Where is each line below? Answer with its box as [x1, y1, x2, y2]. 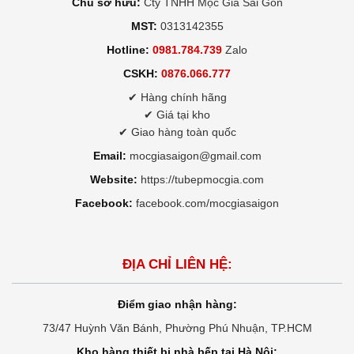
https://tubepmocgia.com [141, 172, 264, 186]
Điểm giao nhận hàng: [117, 297, 237, 311]
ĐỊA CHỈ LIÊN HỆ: [122, 256, 232, 272]
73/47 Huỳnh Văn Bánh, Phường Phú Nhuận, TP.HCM [42, 321, 312, 334]
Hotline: [107, 43, 149, 56]
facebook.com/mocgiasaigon [136, 196, 279, 209]
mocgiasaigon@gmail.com [129, 149, 262, 162]
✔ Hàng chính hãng [127, 90, 227, 104]
